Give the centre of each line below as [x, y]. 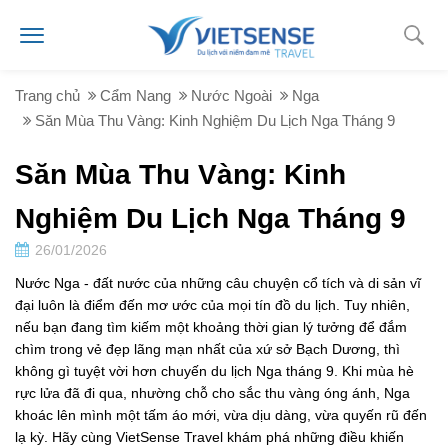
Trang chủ [47, 95]
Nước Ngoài [231, 95]
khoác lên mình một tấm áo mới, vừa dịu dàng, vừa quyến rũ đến [221, 415]
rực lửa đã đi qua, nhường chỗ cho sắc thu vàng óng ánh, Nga [212, 393]
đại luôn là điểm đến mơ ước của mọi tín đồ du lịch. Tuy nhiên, [212, 305]
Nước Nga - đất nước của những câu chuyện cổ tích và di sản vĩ [218, 283]
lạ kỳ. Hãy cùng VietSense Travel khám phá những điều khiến [209, 437]
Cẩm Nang [135, 95]
